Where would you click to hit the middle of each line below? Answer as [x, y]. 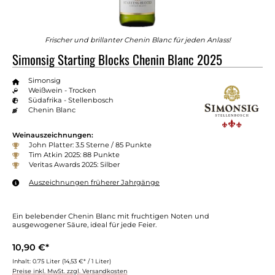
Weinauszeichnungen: [53, 135]
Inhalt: [22, 261]
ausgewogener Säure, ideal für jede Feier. [84, 224]
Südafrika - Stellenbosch [71, 100]
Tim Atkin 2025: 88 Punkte [74, 155]
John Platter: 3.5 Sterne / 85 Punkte [90, 145]
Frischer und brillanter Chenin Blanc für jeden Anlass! [137, 40]
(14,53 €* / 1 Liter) [87, 261]
